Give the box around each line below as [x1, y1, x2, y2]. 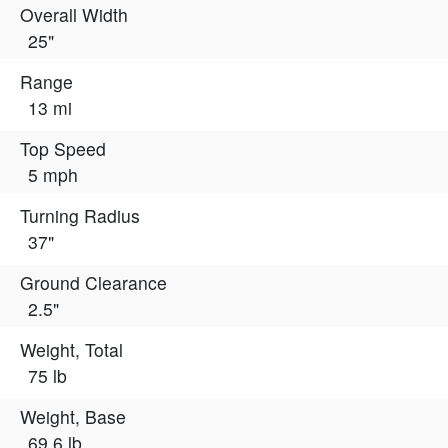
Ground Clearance [20, 270, 167, 296]
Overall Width [20, 2, 128, 28]
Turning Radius [20, 203, 140, 229]
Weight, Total [20, 337, 123, 363]
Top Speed [20, 136, 106, 162]
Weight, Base [20, 404, 126, 430]
